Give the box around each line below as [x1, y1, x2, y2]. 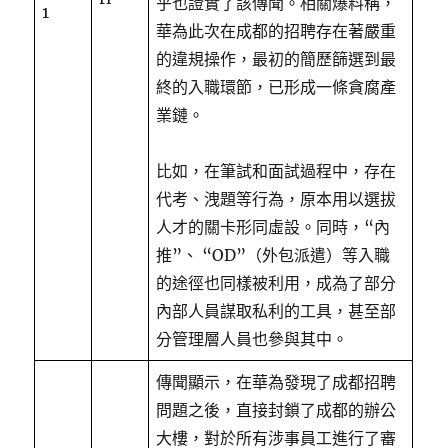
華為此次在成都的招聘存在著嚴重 [156, 21, 397, 41]
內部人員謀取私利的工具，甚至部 [156, 301, 397, 321]
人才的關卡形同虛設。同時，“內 [156, 217, 391, 237]
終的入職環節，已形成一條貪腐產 [156, 77, 397, 97]
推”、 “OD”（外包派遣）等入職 [156, 245, 391, 265]
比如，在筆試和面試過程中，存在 [156, 161, 397, 181]
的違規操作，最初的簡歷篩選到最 [156, 49, 397, 69]
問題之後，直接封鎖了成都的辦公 [156, 400, 397, 420]
